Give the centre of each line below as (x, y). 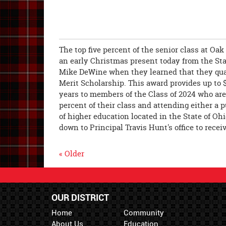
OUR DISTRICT (80, 198)
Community (144, 213)
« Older (72, 154)
